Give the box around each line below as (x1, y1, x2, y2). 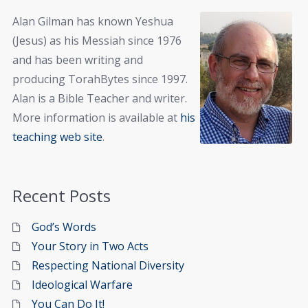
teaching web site (12, 129, 102, 144)
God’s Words (32, 219, 96, 235)
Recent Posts (12, 184, 111, 208)
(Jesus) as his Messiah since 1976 (12, 32, 181, 48)
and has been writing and (12, 52, 143, 67)
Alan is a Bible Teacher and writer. (12, 90, 187, 106)
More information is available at (12, 109, 180, 125)
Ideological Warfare (32, 277, 133, 293)
